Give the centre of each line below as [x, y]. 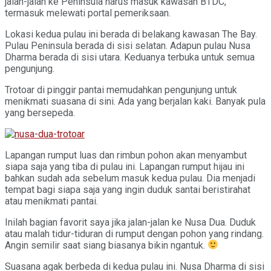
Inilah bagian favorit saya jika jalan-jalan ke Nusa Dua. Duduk [130, 222]
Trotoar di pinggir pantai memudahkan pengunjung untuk [121, 90]
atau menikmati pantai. [51, 201]
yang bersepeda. [40, 113]
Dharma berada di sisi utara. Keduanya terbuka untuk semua [130, 57]
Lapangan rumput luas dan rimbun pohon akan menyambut [126, 155]
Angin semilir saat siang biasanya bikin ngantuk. [106, 245]
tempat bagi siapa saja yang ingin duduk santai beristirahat [128, 189]
